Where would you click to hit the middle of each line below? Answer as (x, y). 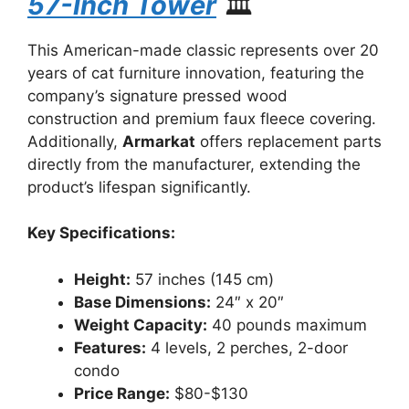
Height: (102, 279)
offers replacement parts (288, 141)
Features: (110, 347)
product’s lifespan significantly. (139, 187)
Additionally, (75, 141)
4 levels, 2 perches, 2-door (247, 347)
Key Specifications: (101, 233)
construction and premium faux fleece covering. (202, 118)
